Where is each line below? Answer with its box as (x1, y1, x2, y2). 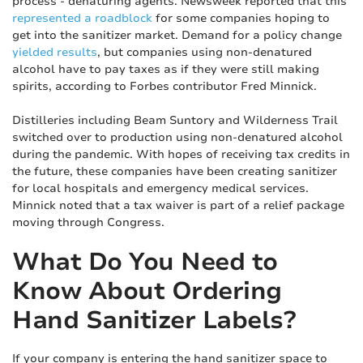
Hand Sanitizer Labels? (12, 304, 296, 337)
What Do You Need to (12, 246, 278, 279)
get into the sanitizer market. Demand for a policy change (12, 28, 342, 43)
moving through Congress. (12, 215, 164, 230)
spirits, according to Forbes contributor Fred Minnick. (12, 79, 317, 94)
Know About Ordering (12, 275, 282, 308)
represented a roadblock (12, 11, 152, 26)
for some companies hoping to (152, 11, 330, 26)
